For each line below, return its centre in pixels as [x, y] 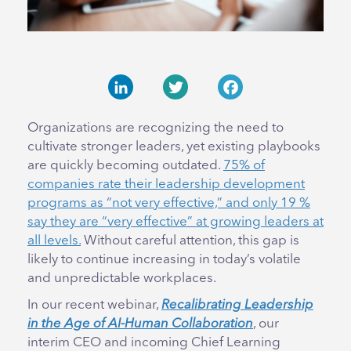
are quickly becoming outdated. [125, 166]
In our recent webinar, [94, 306]
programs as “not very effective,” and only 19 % [169, 204]
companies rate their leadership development [166, 185]
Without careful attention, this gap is [190, 241]
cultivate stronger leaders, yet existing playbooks [174, 147]
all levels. [54, 241]
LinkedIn [121, 112]
